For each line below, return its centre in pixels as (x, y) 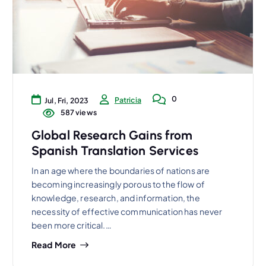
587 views (78, 112)
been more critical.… (71, 225)
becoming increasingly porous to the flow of (118, 184)
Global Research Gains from (112, 135)
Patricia (128, 99)
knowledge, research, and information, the (115, 198)
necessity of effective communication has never (127, 212)
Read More (54, 244)
